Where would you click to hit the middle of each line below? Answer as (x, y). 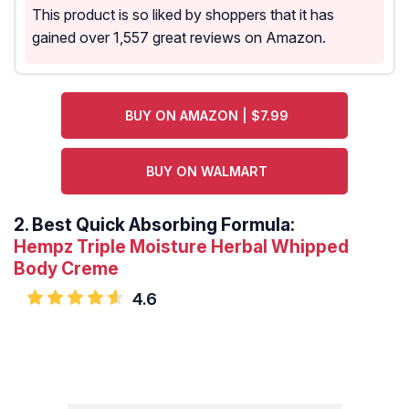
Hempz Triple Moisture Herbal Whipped (181, 247)
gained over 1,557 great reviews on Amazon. (179, 38)
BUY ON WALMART (207, 172)
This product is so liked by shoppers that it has (183, 15)
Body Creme (66, 269)
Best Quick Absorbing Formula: (163, 225)
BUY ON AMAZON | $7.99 (207, 116)
